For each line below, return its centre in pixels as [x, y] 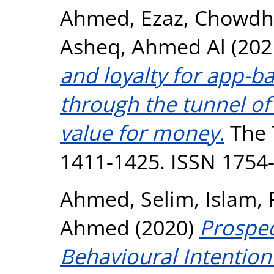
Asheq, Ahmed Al [143, 46]
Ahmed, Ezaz [122, 17]
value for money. [142, 132]
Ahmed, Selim [127, 198]
